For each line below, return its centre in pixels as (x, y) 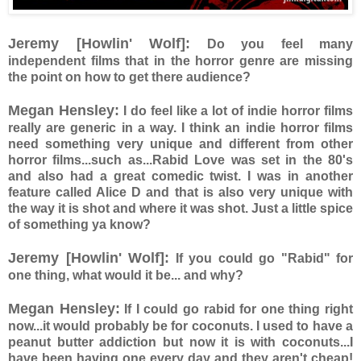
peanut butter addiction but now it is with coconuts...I (180, 342)
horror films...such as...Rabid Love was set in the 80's (180, 160)
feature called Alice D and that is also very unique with (180, 192)
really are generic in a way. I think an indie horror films (180, 127)
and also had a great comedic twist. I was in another (180, 176)
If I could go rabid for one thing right (239, 309)
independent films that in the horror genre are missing (180, 60)
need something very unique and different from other (180, 143)
